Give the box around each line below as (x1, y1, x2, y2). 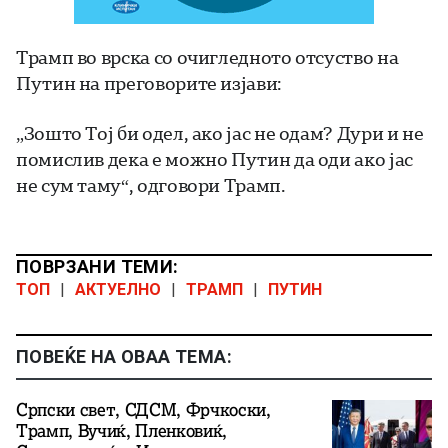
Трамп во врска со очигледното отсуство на (16, 45, 399, 70)
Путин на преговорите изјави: (16, 71, 282, 96)
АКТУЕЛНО (75, 280, 161, 300)
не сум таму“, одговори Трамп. (16, 173, 286, 198)
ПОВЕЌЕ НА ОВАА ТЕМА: (16, 346, 232, 368)
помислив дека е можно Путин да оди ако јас (16, 147, 413, 172)
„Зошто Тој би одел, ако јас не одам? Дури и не (16, 121, 424, 146)
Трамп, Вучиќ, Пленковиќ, (16, 420, 227, 443)
